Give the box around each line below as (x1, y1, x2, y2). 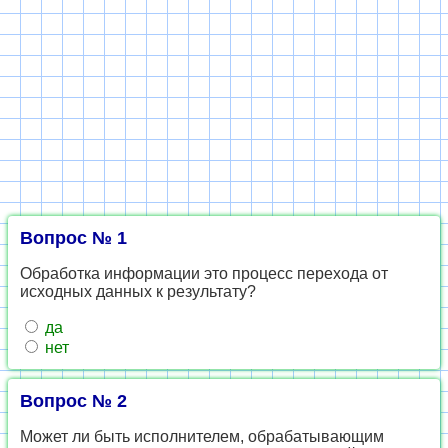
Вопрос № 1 (20, 228, 127, 248)
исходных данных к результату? (20, 283, 256, 300)
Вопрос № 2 (20, 391, 127, 411)
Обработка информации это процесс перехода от (20, 265, 388, 282)
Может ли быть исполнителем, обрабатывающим (20, 428, 384, 445)
